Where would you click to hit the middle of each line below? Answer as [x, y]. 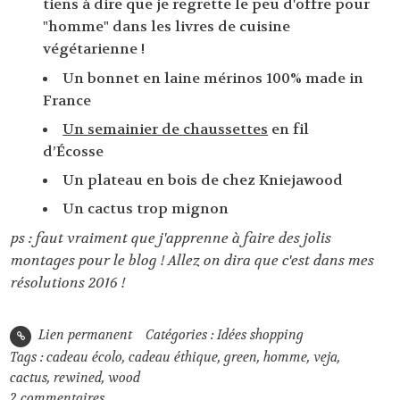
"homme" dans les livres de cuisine [167, 27]
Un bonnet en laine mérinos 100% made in [213, 78]
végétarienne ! [94, 49]
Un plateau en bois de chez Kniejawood [203, 180]
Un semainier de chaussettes [166, 129]
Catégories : [181, 335]
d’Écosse [74, 151]
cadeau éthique [174, 357]
